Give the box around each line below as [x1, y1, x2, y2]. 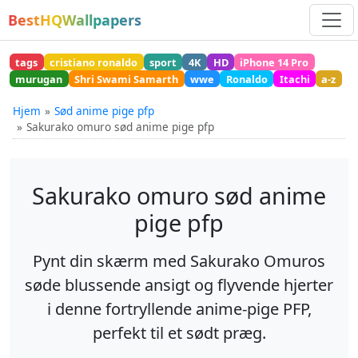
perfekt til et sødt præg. [92, 322, 266, 344]
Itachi [279, 71, 310, 86]
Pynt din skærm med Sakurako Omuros [33, 250, 325, 272]
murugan [15, 71, 63, 86]
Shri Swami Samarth [74, 71, 179, 86]
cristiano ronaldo [50, 54, 138, 70]
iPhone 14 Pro [240, 54, 309, 70]
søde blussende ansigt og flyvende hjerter [25, 274, 333, 296]
